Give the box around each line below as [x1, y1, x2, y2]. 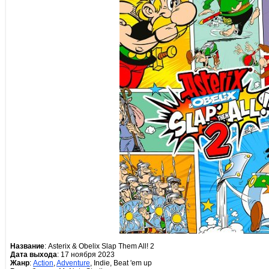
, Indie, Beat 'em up [90, 259, 152, 267]
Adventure [56, 259, 90, 267]
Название [10, 242, 44, 250]
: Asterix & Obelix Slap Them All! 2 [44, 242, 154, 250]
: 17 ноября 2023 [57, 250, 115, 259]
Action [33, 259, 53, 267]
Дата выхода [10, 250, 57, 259]
